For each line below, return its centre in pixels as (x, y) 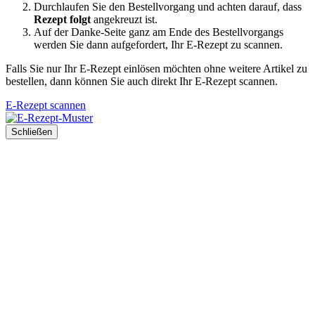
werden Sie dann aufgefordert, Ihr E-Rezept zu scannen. (158, 45)
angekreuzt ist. (124, 20)
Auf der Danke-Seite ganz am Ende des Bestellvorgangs (159, 32)
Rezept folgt (62, 20)
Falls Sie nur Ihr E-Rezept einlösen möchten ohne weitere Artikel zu (156, 69)
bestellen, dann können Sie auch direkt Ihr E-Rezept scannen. (142, 82)
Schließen (32, 132)
